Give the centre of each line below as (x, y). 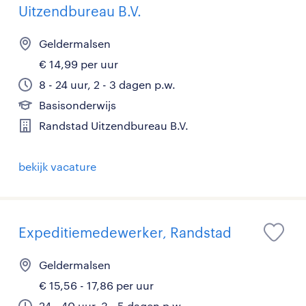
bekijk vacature (57, 166)
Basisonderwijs (78, 105)
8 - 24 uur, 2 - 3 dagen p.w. (107, 84)
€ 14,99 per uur (79, 64)
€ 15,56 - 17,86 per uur (96, 285)
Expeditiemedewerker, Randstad (125, 232)
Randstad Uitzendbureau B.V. (114, 125)
